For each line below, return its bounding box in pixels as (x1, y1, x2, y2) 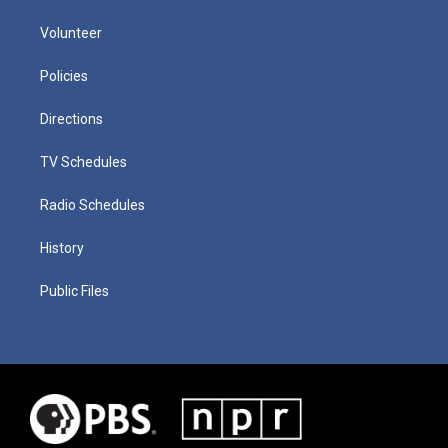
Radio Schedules (40, 196, 145, 213)
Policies (40, 67, 88, 84)
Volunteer (40, 24, 102, 41)
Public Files (40, 282, 109, 299)
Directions (40, 110, 103, 127)
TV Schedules (40, 153, 127, 170)
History (40, 239, 84, 256)
